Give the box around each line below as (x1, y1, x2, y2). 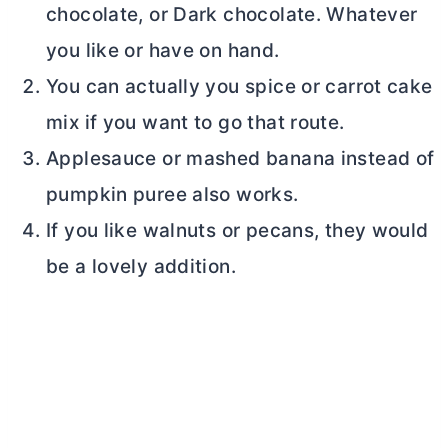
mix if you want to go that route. (46, 111, 345, 135)
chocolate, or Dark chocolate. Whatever (46, 3, 418, 27)
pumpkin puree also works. (46, 183, 299, 207)
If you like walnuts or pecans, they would (46, 219, 429, 243)
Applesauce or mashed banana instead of (46, 147, 435, 171)
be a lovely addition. (46, 255, 236, 279)
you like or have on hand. (46, 39, 280, 63)
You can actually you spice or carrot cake (46, 75, 433, 99)
